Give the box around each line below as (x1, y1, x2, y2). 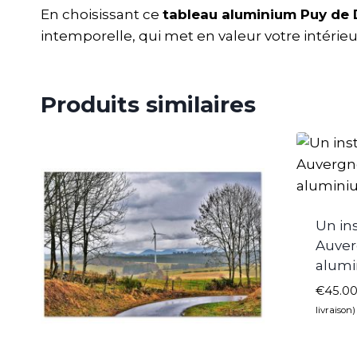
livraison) (316, 304, 355, 316)
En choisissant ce (41, 6, 163, 23)
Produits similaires (41, 91, 256, 119)
